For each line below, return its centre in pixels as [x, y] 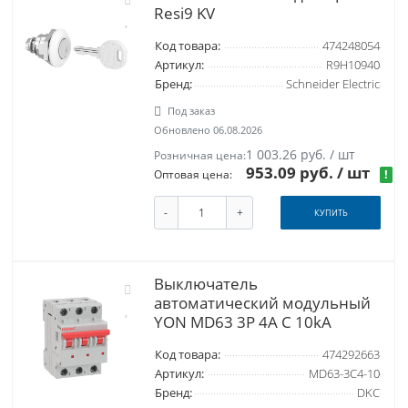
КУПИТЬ [331, 213]
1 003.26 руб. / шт [301, 155]
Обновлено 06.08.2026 [208, 130]
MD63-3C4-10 [344, 373]
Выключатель [205, 283]
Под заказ [192, 111]
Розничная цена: [199, 156]
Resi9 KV [184, 14]
